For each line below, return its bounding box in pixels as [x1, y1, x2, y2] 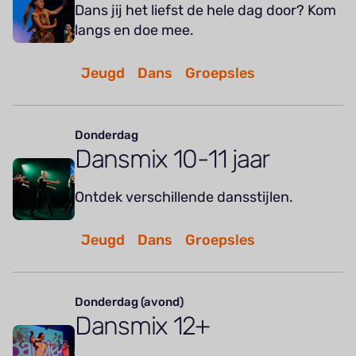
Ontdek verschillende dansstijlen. [75, 188, 293, 207]
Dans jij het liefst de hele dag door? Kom [75, 2, 336, 20]
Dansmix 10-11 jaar [75, 144, 269, 175]
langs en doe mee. [75, 21, 194, 40]
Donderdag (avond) [75, 295, 184, 310]
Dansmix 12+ [75, 311, 210, 342]
